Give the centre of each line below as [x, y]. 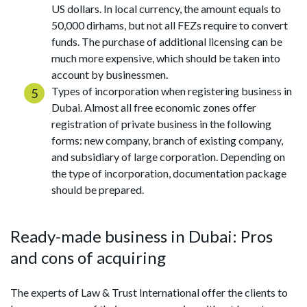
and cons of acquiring [88, 257]
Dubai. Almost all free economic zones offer [154, 107]
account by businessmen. [110, 74]
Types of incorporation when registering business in [172, 91]
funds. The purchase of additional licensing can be [167, 41]
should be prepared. [98, 189]
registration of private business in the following [161, 124]
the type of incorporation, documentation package [169, 173]
